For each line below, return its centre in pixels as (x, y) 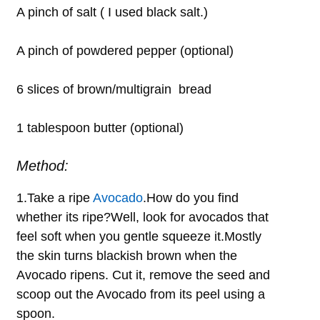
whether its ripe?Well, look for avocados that (142, 217)
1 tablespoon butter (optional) (100, 128)
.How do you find (191, 198)
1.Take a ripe (55, 198)
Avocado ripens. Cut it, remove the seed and (143, 275)
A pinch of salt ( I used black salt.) (112, 12)
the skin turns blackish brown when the (127, 256)
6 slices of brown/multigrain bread (114, 90)
